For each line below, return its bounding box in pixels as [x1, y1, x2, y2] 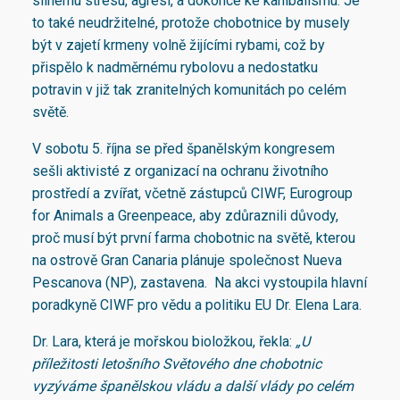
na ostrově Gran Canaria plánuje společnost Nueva [32, 252, 342, 270]
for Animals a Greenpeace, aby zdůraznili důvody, [32, 207, 338, 225]
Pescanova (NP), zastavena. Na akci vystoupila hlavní [32, 274, 367, 292]
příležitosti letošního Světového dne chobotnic [32, 355, 321, 373]
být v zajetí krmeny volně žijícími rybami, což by [32, 37, 325, 54]
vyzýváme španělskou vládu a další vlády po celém [32, 378, 354, 396]
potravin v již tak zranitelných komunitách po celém [32, 81, 346, 99]
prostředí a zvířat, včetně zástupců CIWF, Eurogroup [32, 185, 353, 203]
